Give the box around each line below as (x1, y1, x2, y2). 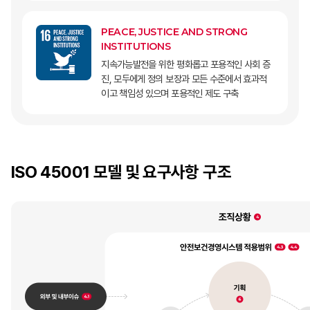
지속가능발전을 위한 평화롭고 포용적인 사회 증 (101, 57, 271, 70)
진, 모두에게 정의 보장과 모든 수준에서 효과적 (101, 72, 267, 84)
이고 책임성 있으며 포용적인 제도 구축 (101, 86, 239, 99)
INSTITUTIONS (101, 39, 171, 53)
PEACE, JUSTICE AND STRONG (101, 25, 248, 38)
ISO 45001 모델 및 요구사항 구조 (11, 161, 231, 182)
